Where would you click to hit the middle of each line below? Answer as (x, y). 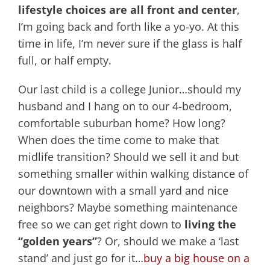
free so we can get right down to (101, 224)
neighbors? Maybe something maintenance (128, 208)
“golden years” (58, 241)
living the (210, 224)
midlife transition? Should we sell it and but (128, 157)
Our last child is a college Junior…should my (130, 89)
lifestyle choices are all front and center (127, 10)
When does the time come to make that (118, 140)
